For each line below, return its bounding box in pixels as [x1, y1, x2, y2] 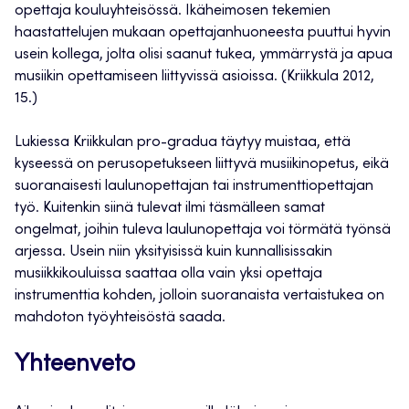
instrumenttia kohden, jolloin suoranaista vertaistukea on [15, 288, 384, 304]
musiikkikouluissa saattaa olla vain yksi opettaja [15, 267, 322, 282]
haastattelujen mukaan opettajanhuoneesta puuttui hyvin [15, 26, 391, 41]
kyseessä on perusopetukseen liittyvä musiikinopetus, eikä [15, 157, 389, 173]
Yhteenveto [15, 353, 135, 378]
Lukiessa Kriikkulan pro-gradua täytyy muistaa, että [15, 135, 351, 151]
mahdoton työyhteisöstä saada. [15, 310, 225, 326]
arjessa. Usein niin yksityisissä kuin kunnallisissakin [15, 245, 332, 260]
